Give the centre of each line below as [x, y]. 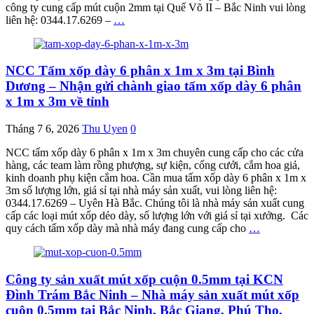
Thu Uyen [105, 129]
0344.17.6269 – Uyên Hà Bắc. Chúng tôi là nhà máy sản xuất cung [155, 203]
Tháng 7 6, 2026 [42, 129]
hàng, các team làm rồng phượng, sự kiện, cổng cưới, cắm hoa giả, [153, 165]
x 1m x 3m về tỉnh [57, 102]
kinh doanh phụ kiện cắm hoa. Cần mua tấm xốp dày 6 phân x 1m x [156, 178]
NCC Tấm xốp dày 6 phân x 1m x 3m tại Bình [140, 71]
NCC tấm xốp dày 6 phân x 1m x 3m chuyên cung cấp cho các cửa [155, 153]
